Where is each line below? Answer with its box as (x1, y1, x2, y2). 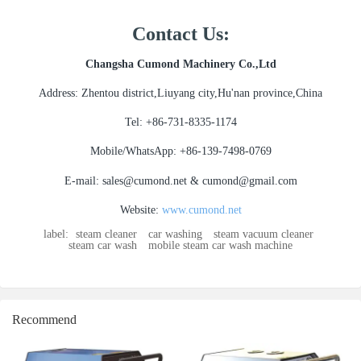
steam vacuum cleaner (214, 227, 313, 240)
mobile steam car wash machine (148, 239, 293, 251)
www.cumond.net (161, 203, 242, 216)
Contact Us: (131, 23, 230, 44)
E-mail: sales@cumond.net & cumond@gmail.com (64, 174, 297, 187)
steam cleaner (76, 227, 137, 240)
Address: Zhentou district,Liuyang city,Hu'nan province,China (39, 86, 322, 99)
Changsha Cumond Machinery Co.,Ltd (85, 57, 276, 70)
